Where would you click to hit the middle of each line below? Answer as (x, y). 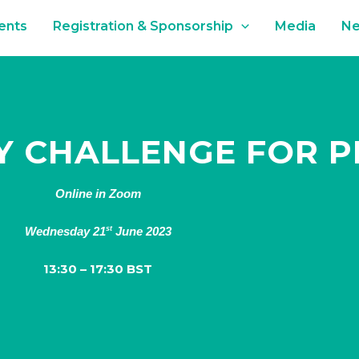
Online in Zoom (98, 193)
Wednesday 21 (65, 231)
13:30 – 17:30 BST (98, 268)
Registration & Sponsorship (143, 26)
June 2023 (141, 231)
